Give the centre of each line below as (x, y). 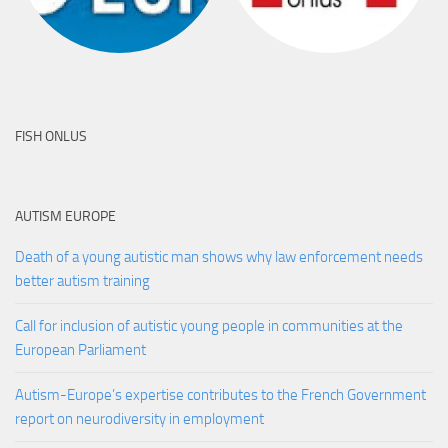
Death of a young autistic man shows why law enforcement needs (219, 256)
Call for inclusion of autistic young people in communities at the (209, 325)
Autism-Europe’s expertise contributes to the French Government (220, 394)
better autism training (82, 280)
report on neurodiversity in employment (139, 418)
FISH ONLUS (51, 136)
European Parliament (80, 349)
